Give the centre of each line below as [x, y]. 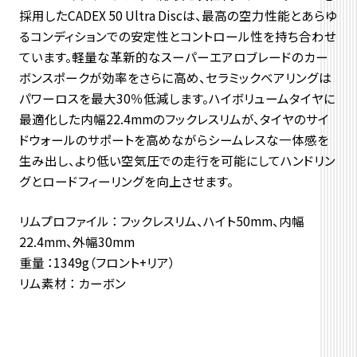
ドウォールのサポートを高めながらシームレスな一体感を [174, 139]
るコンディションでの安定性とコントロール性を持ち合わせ [177, 35]
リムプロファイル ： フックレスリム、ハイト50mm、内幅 [161, 220]
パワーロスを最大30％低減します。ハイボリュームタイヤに [177, 98]
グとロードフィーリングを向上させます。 [126, 180]
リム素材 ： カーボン [72, 282]
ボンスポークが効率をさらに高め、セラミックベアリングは [175, 77]
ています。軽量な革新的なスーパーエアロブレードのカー [173, 56]
